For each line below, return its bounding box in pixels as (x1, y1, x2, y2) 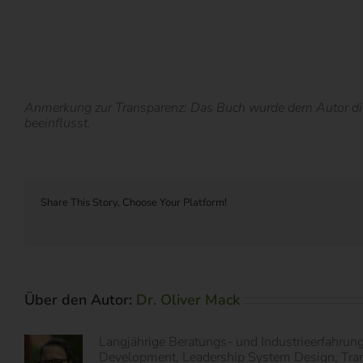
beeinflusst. (24, 113, 91, 132)
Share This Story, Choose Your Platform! (41, 194, 227, 210)
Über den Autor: (24, 289, 136, 310)
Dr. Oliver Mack (136, 289, 240, 310)
